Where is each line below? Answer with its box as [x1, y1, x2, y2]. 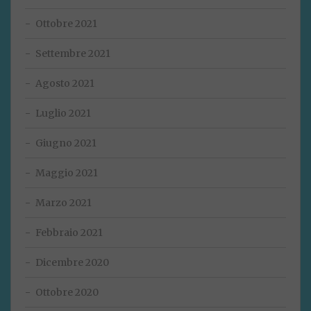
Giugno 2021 [35, 137, 96, 150]
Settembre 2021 [35, 47, 110, 60]
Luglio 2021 [35, 107, 91, 120]
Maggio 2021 [35, 167, 98, 180]
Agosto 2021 [35, 77, 94, 90]
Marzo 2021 [35, 196, 92, 210]
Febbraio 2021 [35, 226, 103, 239]
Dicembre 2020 [35, 256, 109, 269]
